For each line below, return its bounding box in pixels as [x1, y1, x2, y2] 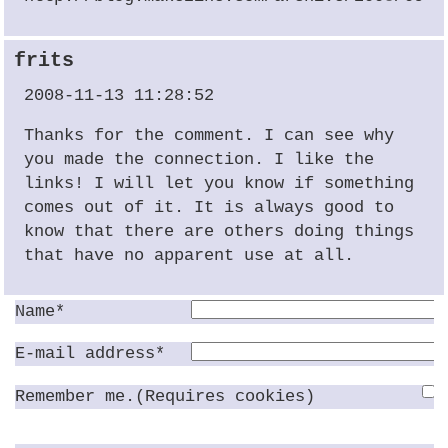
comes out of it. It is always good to [24, 198, 395, 218]
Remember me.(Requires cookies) [15, 386, 316, 406]
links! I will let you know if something [24, 174, 415, 194]
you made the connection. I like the [24, 150, 375, 170]
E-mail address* [15, 344, 166, 364]
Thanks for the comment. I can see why [24, 126, 395, 146]
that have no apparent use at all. [24, 246, 355, 266]
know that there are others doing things [24, 222, 415, 242]
